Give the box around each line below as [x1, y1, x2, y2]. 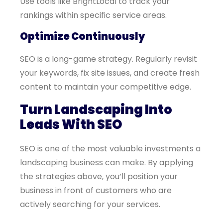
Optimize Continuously [20, 29, 145, 43]
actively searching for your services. [20, 199, 160, 210]
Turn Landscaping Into [20, 101, 172, 118]
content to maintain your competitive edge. [20, 81, 191, 93]
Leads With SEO [20, 115, 122, 133]
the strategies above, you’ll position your [20, 171, 178, 182]
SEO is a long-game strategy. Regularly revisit [20, 53, 197, 65]
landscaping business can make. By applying [20, 157, 193, 168]
